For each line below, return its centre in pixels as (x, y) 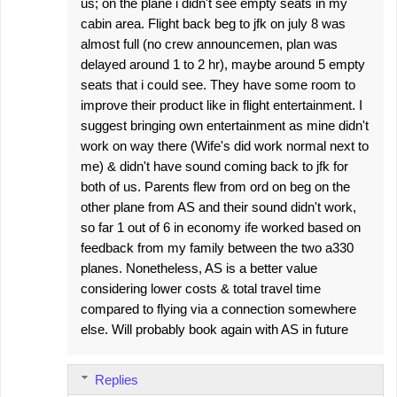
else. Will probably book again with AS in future (214, 329)
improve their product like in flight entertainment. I (222, 105)
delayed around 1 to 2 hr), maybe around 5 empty (223, 64)
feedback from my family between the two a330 (217, 247)
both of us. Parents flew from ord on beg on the (215, 186)
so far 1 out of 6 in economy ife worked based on (221, 227)
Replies (117, 379)
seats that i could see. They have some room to (218, 84)
